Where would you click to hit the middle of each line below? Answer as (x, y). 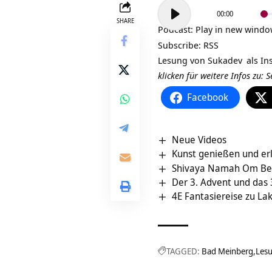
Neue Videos (199, 140)
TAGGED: (183, 251)
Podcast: (177, 29)
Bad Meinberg (227, 251)
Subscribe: (181, 45)
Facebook (208, 97)
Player (170, 20)
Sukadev (225, 60)
